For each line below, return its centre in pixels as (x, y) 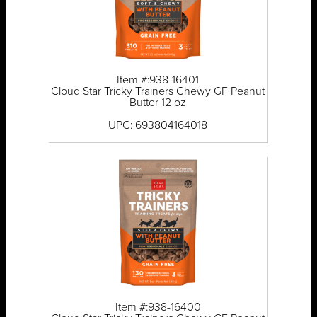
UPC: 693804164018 (158, 126)
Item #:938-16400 (158, 307)
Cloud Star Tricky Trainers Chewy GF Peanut (158, 92)
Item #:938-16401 (158, 80)
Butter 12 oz (158, 103)
